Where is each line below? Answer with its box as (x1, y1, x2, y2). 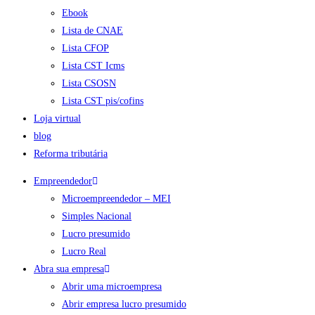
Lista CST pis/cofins (62, 96, 143, 106)
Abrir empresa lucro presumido (62, 299, 186, 309)
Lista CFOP (62, 43, 109, 53)
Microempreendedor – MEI (62, 193, 171, 204)
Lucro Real (62, 246, 106, 257)
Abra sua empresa (34, 264, 104, 274)
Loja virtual (34, 113, 81, 124)
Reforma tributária (34, 148, 108, 159)
